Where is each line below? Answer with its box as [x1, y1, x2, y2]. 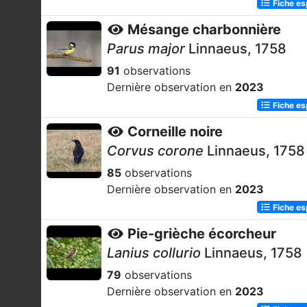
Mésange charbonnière [127, 21, 281, 38]
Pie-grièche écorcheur [127, 225, 276, 242]
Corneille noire [127, 123, 223, 140]
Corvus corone [107, 143, 204, 159]
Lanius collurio [107, 245, 201, 261]
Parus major [107, 40, 185, 57]
